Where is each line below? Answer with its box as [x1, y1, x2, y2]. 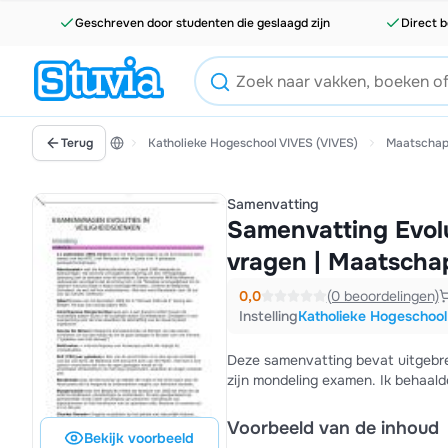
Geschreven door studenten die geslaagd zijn [75, 15, 331, 31]
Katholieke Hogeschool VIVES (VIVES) [148, 135, 358, 151]
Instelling [238, 307, 298, 325]
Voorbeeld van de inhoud [226, 417, 439, 439]
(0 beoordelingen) [326, 287, 439, 305]
